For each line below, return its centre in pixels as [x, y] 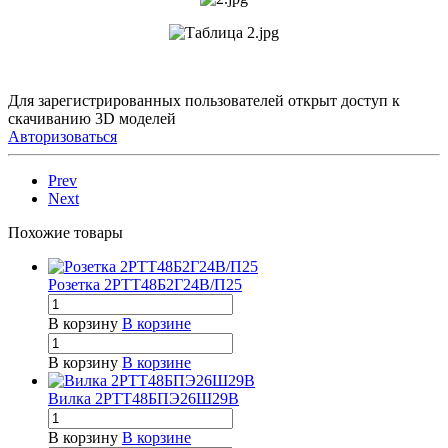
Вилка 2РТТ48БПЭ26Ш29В [143, 399]
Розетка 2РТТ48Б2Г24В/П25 [145, 285]
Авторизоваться [62, 137]
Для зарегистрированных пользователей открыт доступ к [204, 101]
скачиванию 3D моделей [92, 119]
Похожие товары [65, 233]
